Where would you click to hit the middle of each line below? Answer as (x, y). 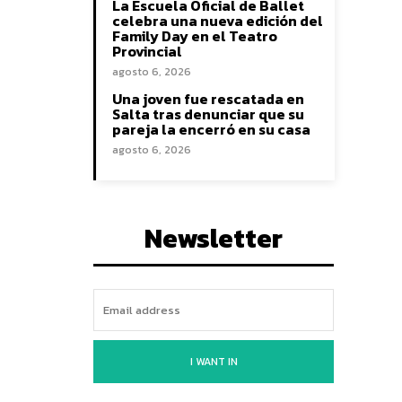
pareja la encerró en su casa (211, 129)
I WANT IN (214, 362)
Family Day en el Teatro (195, 36)
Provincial (147, 51)
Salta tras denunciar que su (208, 114)
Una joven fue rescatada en (208, 99)
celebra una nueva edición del (218, 21)
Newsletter (214, 238)
